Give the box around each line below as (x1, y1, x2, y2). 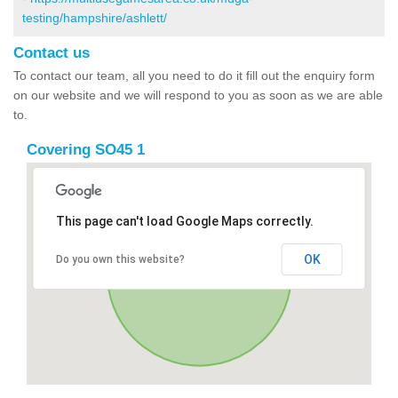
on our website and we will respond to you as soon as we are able (13, 87, 383, 102)
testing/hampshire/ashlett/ (22, 10, 167, 25)
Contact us (13, 44, 90, 61)
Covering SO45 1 (27, 140, 145, 158)
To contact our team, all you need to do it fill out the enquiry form (13, 68, 375, 83)
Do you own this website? (55, 252, 185, 266)
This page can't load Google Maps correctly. (55, 213, 314, 228)
